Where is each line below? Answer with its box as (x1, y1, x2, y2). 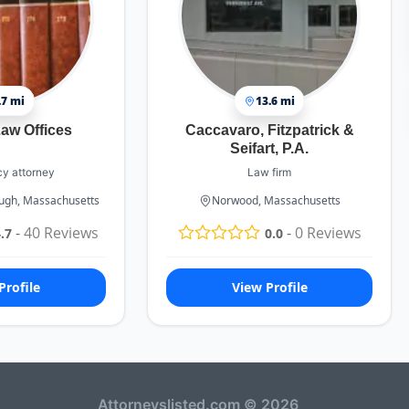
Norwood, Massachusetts (211, 193, 341, 208)
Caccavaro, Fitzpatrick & (184, 122, 354, 138)
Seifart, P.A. (230, 141, 309, 156)
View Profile (231, 278, 308, 297)
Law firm (247, 165, 292, 179)
